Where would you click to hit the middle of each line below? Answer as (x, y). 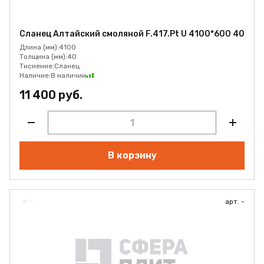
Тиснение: (37, 66)
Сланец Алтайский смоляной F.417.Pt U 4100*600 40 (132, 34)
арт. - (235, 202)
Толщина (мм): (43, 57)
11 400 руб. (51, 95)
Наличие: (35, 75)
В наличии (68, 75)
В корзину (132, 155)
